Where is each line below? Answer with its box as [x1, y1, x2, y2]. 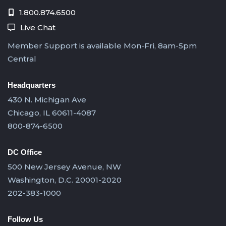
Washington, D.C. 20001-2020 [8, 175, 122, 185]
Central [8, 53, 36, 64]
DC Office [8, 147, 42, 156]
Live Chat [20, 22, 55, 32]
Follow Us [8, 214, 43, 223]
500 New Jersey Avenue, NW [8, 161, 121, 172]
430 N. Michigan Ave [8, 94, 86, 104]
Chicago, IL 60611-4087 [8, 107, 96, 118]
